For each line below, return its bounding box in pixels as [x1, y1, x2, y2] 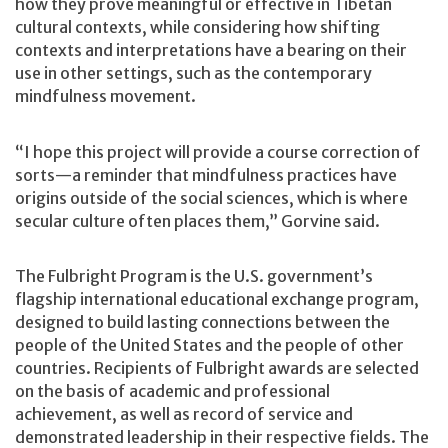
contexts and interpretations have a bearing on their [15, 40, 407, 61]
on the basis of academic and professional [15, 381, 330, 402]
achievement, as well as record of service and [15, 404, 353, 425]
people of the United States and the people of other [15, 335, 404, 356]
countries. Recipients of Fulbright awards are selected [15, 358, 419, 379]
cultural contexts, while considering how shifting [15, 17, 380, 38]
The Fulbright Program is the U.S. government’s [15, 266, 373, 287]
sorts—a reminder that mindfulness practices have [15, 164, 397, 185]
